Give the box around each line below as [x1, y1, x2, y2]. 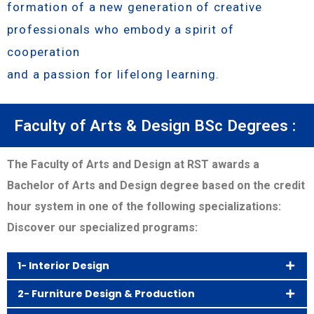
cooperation [7, 44, 81, 59]
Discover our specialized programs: [7, 220, 198, 234]
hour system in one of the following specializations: [7, 199, 281, 213]
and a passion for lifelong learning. [7, 67, 220, 81]
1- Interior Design [18, 258, 109, 273]
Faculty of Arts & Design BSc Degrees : [14, 116, 296, 135]
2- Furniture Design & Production [18, 286, 195, 301]
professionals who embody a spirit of [7, 22, 235, 36]
